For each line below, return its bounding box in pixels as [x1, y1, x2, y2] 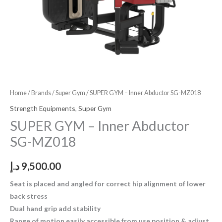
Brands [31, 89, 51, 97]
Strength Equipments [10, 104, 75, 112]
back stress [10, 192, 48, 201]
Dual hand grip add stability [10, 204, 101, 213]
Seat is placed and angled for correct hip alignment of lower [10, 179, 206, 188]
